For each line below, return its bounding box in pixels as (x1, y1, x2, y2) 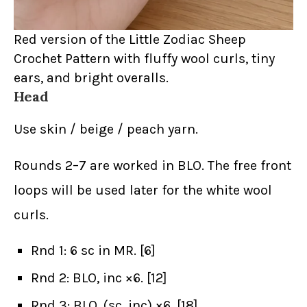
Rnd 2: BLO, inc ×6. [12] (31, 270, 167, 286)
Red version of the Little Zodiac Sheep (14, 32, 246, 48)
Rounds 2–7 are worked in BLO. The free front (14, 158, 291, 174)
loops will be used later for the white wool (14, 182, 272, 199)
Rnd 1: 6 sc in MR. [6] (31, 243, 156, 259)
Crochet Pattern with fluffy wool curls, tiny (14, 51, 275, 67)
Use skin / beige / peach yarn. (14, 121, 198, 138)
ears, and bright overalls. (14, 70, 169, 86)
